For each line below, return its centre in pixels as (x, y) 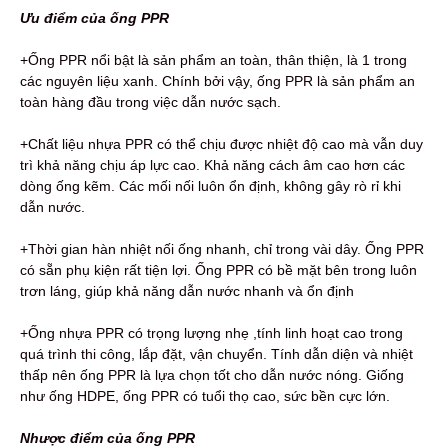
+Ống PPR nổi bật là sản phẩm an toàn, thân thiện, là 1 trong (213, 59)
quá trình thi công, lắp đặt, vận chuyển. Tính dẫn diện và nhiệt (216, 353)
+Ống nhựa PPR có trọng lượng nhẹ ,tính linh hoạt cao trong (211, 332)
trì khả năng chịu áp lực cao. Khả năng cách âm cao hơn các (212, 164)
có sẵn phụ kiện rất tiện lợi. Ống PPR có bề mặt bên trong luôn (218, 269)
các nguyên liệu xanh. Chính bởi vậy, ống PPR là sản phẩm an (217, 80)
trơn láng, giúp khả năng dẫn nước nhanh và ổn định (187, 290)
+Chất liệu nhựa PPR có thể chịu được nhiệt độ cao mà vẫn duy (221, 143)
